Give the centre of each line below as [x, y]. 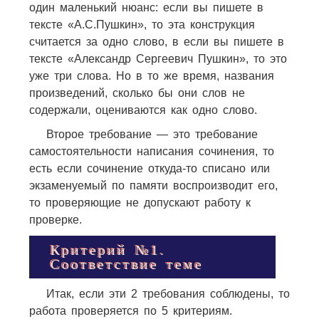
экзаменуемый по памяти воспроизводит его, [153, 185]
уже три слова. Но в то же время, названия [151, 75]
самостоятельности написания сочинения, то [151, 151]
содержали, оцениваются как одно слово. [143, 110]
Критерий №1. [108, 250]
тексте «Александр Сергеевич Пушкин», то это [158, 58]
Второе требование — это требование [152, 134]
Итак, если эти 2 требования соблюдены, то [168, 293]
